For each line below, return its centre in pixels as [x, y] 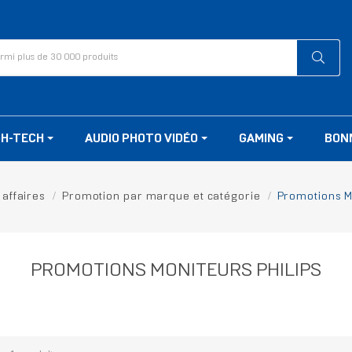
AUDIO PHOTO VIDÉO [143, 139]
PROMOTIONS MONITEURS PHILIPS [176, 271]
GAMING [262, 139]
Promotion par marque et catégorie [161, 197]
